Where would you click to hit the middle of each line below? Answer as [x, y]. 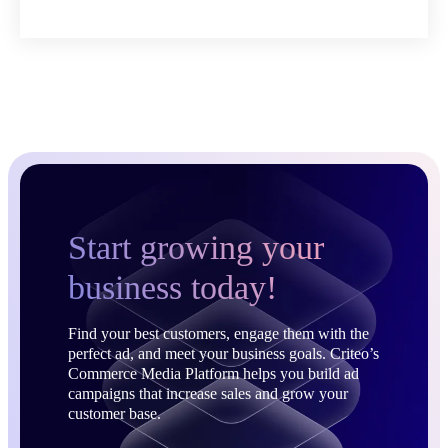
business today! [172, 287]
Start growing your [196, 247]
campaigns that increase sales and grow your [208, 393]
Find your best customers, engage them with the [218, 333]
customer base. [114, 413]
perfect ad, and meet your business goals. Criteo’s [223, 353]
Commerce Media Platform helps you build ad [213, 373]
